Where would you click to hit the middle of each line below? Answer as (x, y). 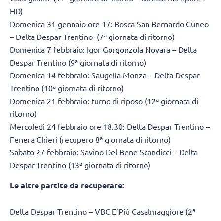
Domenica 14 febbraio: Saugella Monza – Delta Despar (105, 75)
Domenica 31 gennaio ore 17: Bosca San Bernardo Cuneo (109, 24)
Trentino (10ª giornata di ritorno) (67, 88)
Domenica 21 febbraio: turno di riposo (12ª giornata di (104, 101)
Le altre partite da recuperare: (67, 185)
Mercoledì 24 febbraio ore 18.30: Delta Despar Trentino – (110, 127)
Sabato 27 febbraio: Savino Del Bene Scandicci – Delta (104, 152)
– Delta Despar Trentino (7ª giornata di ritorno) (92, 37)
